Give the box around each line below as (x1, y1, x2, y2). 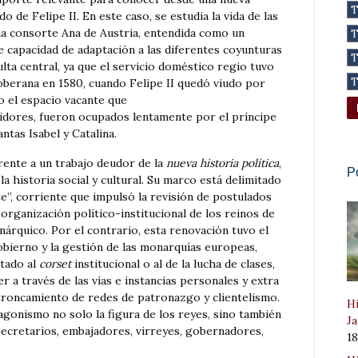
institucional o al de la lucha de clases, (71, 257, 275, 272)
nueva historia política (166, 156, 279, 171)
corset (39, 257, 71, 272)
